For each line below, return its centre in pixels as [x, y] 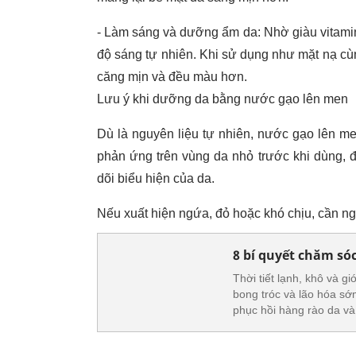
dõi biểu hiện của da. [156, 178]
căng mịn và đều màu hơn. [172, 77]
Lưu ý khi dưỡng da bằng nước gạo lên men [222, 99]
